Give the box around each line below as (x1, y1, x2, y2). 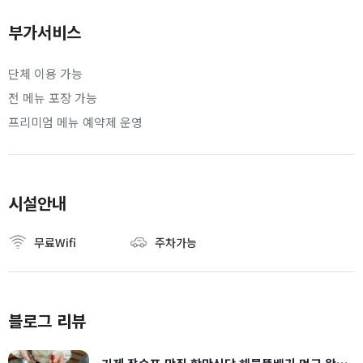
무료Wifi (34, 234, 76, 250)
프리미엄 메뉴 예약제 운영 (8, 113, 143, 130)
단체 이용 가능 (8, 65, 83, 82)
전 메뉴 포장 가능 (8, 89, 97, 106)
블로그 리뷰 (8, 309, 86, 332)
